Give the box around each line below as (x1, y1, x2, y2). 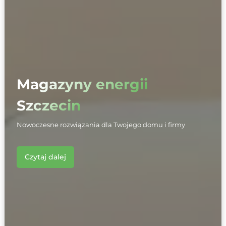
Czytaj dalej (24, 152, 66, 161)
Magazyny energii (16, 75, 148, 93)
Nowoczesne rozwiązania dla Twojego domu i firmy (16, 121, 185, 129)
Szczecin (16, 96, 81, 114)
